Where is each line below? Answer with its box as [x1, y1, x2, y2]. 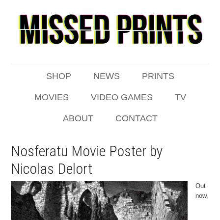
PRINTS [141, 71, 174, 81]
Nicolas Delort [11, 160, 93, 177]
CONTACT [115, 113, 158, 123]
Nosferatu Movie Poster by [11, 142, 164, 160]
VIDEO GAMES [90, 92, 153, 102]
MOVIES [34, 92, 69, 102]
